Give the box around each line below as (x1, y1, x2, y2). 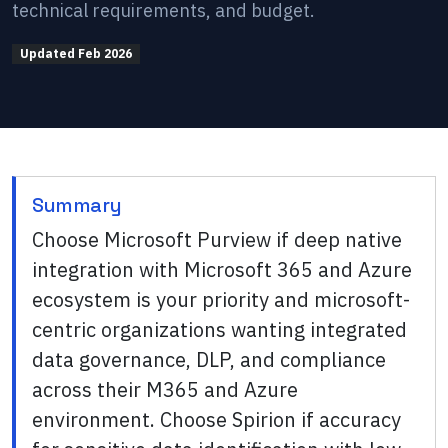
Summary (32, 192, 122, 219)
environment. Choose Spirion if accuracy (32, 406, 401, 434)
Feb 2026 (77, 46, 132, 61)
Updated (19, 46, 78, 61)
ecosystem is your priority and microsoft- (32, 286, 410, 314)
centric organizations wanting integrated (32, 316, 407, 344)
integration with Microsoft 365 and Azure (32, 256, 412, 284)
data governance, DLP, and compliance (32, 346, 386, 374)
